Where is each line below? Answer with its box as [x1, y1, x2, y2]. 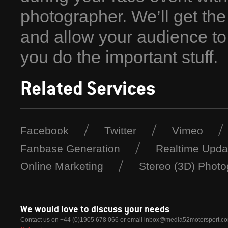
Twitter [104, 124, 136, 136]
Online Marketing [20, 160, 103, 172]
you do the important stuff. [20, 47, 218, 67]
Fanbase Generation [20, 142, 120, 154]
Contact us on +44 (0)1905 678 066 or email [20, 216, 144, 223]
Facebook [20, 124, 69, 136]
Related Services [20, 75, 156, 100]
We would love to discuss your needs [20, 202, 169, 215]
